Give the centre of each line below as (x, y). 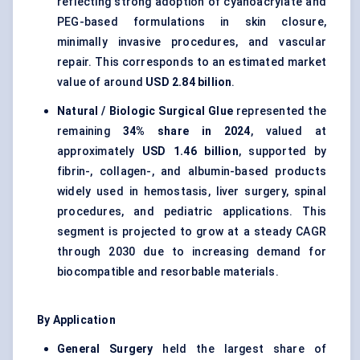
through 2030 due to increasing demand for (192, 252)
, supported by (282, 151)
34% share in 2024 (186, 131)
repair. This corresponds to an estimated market (192, 62)
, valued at (288, 131)
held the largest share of (240, 349)
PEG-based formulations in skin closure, (192, 22)
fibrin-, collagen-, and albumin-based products (192, 172)
